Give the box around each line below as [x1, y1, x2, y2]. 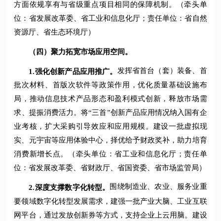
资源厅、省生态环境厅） [14, 28, 96, 37]
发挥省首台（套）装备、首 [117, 66, 207, 74]
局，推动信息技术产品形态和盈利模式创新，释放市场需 [14, 95, 207, 103]
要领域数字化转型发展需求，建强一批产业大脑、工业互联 [14, 197, 207, 205]
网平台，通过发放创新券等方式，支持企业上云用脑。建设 [14, 211, 207, 219]
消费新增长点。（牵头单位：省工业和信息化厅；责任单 [14, 150, 207, 158]
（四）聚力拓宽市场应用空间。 [29, 47, 133, 56]
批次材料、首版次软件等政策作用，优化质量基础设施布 [14, 81, 207, 89]
